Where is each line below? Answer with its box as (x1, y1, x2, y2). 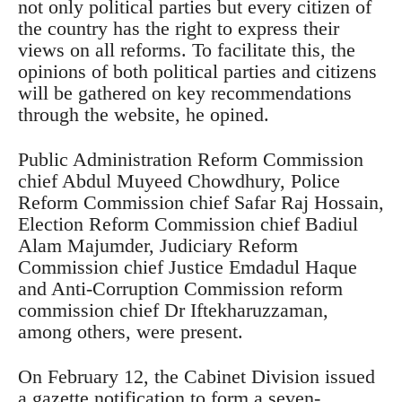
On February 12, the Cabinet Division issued (18, 365, 375, 389)
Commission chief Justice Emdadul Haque (18, 256, 357, 279)
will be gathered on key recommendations (18, 82, 352, 105)
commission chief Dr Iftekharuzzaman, (18, 299, 328, 322)
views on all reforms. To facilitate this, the (18, 39, 355, 62)
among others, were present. (18, 320, 243, 344)
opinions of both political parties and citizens (18, 60, 377, 83)
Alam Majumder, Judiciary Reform (18, 234, 298, 258)
